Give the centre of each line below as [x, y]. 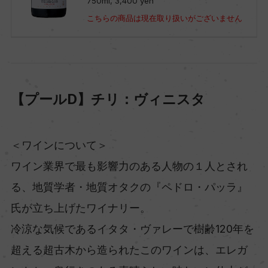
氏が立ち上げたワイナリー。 [80, 208]
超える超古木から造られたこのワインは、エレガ [129, 250]
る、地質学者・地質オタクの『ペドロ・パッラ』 [129, 187]
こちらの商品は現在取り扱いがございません [164, 18]
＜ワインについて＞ [59, 145]
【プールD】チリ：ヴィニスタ [108, 99]
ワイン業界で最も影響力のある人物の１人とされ [129, 166]
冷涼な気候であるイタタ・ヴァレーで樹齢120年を [132, 229]
